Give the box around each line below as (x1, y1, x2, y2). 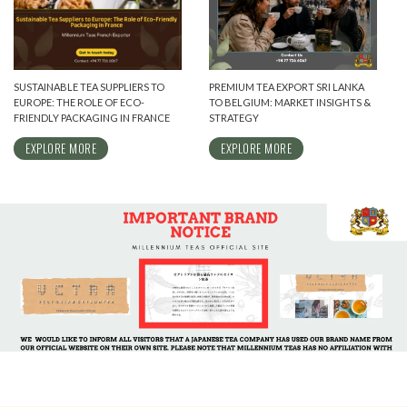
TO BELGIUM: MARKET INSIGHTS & (209, 95, 372, 108)
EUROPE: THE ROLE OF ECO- (14, 95, 144, 108)
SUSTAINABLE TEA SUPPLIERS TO (14, 80, 164, 93)
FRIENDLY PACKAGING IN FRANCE (14, 111, 170, 124)
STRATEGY (209, 111, 260, 124)
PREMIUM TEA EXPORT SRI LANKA (209, 80, 365, 93)
